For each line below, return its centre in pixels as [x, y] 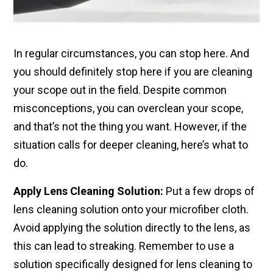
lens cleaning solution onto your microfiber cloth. [131, 210]
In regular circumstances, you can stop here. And [131, 54]
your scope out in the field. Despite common [120, 90]
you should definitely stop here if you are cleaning [133, 72]
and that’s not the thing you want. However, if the [130, 127]
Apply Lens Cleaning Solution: [88, 191]
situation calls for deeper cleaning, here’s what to [131, 145]
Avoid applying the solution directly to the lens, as [132, 228]
